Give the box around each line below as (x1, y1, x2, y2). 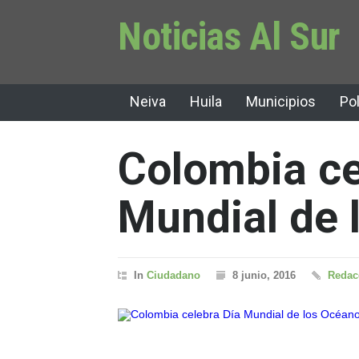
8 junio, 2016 (232, 269, 296, 281)
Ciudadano (147, 269, 200, 281)
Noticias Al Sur (118, 14, 341, 59)
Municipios (246, 93, 316, 110)
